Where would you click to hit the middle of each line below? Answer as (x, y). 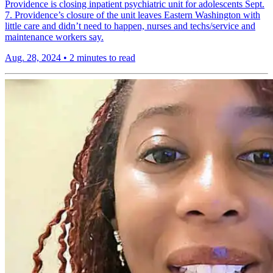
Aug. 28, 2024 (33, 58)
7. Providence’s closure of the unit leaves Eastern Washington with (133, 15)
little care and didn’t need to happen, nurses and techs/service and (130, 26)
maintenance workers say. (54, 37)
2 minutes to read (102, 58)
